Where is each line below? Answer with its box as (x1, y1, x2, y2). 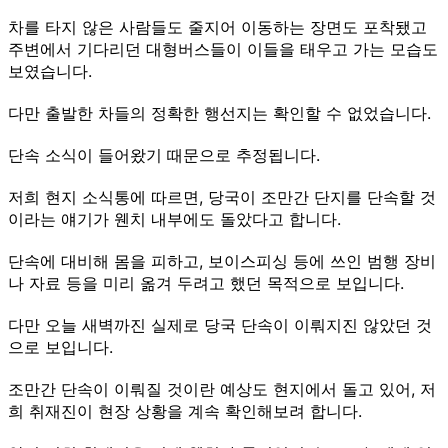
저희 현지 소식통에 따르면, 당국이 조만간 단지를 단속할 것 (8, 186, 436, 207)
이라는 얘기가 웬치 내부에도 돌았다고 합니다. (8, 208, 341, 229)
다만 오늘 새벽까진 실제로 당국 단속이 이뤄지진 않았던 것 (8, 314, 432, 335)
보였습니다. (8, 60, 92, 81)
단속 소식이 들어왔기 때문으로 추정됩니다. (8, 144, 320, 165)
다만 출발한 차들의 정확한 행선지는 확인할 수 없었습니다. (8, 102, 431, 123)
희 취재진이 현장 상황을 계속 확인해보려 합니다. (8, 400, 362, 421)
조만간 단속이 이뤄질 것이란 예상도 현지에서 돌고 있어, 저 (8, 378, 436, 399)
